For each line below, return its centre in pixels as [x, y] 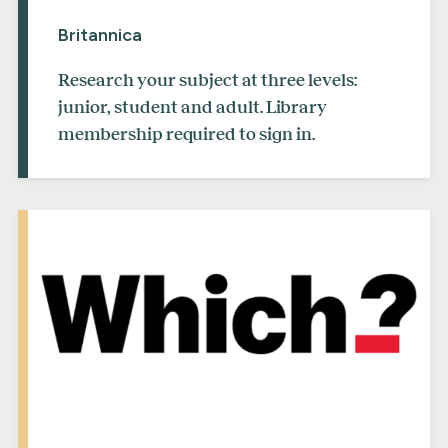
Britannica [100, 34]
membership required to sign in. [186, 133]
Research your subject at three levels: [207, 79]
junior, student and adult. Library [192, 106]
